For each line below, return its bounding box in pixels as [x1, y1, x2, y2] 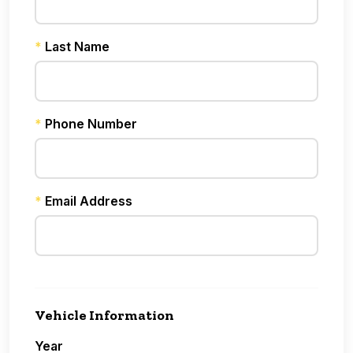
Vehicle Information [35, 307, 174, 325]
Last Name [42, 39, 110, 55]
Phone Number [42, 116, 137, 132]
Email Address [42, 193, 132, 210]
